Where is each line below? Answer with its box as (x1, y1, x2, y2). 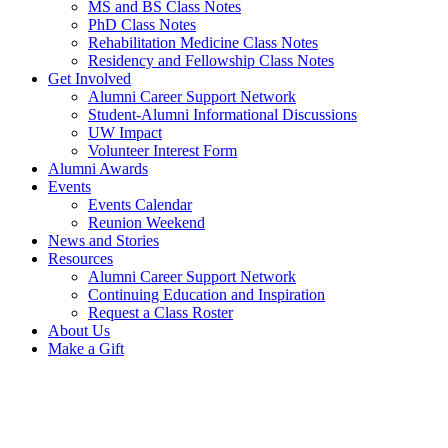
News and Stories (48, 232, 159, 249)
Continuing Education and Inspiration (88, 286, 325, 303)
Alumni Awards (48, 160, 148, 177)
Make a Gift (48, 340, 124, 357)
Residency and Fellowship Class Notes (88, 52, 334, 69)
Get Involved (48, 70, 131, 87)
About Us (48, 322, 110, 339)
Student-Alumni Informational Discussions (88, 106, 357, 123)
